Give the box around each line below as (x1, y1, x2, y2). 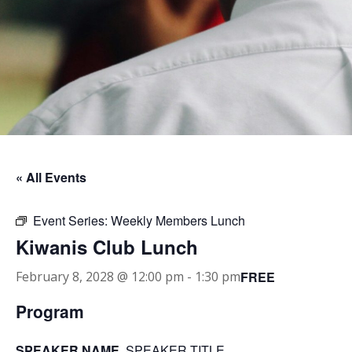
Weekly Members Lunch (111, 211, 245, 229)
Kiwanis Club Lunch (16, 233, 198, 260)
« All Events (16, 168, 86, 186)
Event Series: (33, 211, 111, 229)
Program (16, 299, 84, 323)
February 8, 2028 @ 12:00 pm (16, 268, 184, 285)
